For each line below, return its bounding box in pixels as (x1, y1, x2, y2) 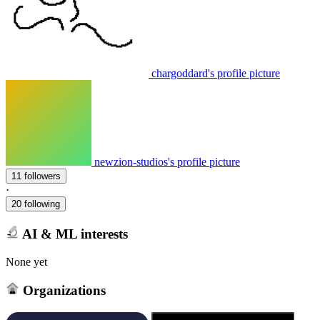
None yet (6, 255, 47, 268)
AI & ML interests (19, 226, 128, 241)
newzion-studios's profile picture (94, 156, 240, 169)
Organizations (19, 283, 106, 299)
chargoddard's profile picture (151, 67, 280, 80)
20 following (11, 199, 60, 210)
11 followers (24, 171, 61, 182)
